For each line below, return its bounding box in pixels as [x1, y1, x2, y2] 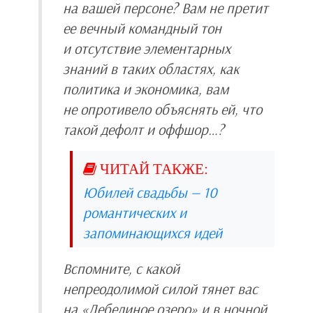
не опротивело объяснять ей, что [63, 99, 262, 118]
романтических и [83, 203, 187, 221]
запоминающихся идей [83, 223, 222, 242]
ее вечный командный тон [63, 18, 221, 37]
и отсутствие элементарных [63, 38, 231, 57]
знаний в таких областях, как [63, 59, 239, 78]
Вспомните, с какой [63, 259, 180, 277]
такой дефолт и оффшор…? [63, 119, 224, 138]
